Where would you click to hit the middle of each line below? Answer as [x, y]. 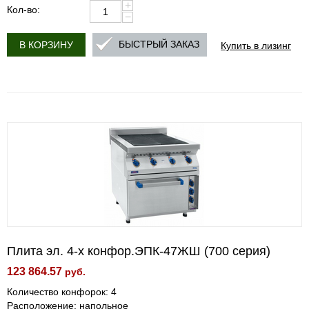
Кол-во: [23, 10]
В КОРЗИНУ [46, 45]
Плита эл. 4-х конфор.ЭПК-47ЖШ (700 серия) [139, 251]
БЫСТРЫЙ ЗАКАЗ [159, 44]
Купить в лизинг [256, 45]
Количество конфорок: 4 [62, 292]
